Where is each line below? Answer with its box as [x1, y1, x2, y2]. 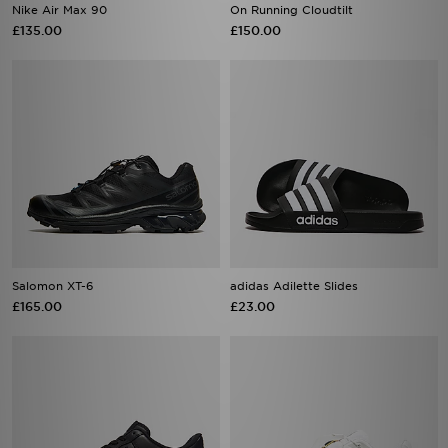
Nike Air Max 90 [12, 3, 107, 17]
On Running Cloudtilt [230, 3, 353, 17]
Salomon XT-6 [12, 279, 94, 293]
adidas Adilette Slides [230, 279, 358, 293]
